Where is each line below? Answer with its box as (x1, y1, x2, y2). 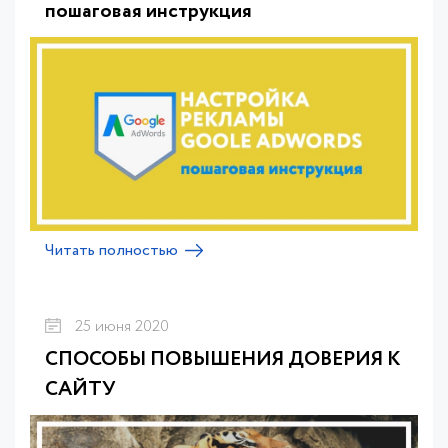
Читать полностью (45, 238, 178, 262)
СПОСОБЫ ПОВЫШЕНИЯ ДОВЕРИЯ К (45, 344, 400, 374)
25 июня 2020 (75, 314, 169, 338)
